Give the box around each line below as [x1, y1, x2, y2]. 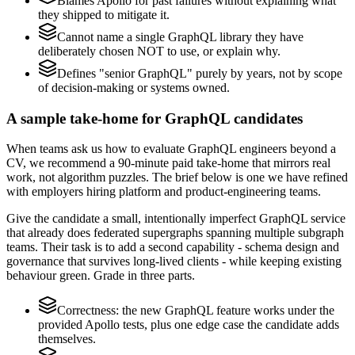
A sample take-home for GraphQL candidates [6, 109, 303, 127]
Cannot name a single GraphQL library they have [57, 29, 303, 44]
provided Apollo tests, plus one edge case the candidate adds [38, 318, 339, 332]
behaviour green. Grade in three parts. [6, 269, 195, 283]
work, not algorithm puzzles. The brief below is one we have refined [6, 170, 348, 185]
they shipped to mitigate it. [38, 7, 170, 21]
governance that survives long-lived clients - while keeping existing [6, 254, 342, 269]
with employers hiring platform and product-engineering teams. [6, 185, 321, 199]
